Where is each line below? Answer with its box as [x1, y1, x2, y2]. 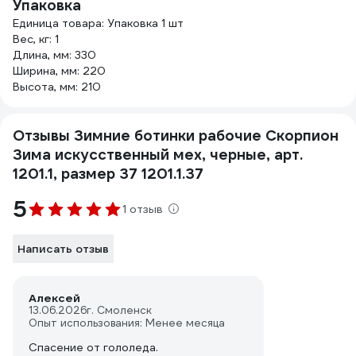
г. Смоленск [87, 304, 152, 317]
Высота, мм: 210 [13, 79, 101, 94]
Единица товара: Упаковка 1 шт [13, 16, 184, 30]
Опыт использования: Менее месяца [29, 316, 225, 330]
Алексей [29, 291, 80, 305]
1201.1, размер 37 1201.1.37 [13, 164, 203, 183]
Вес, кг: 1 [13, 32, 59, 46]
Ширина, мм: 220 [13, 64, 106, 78]
